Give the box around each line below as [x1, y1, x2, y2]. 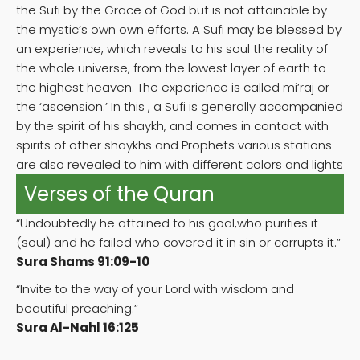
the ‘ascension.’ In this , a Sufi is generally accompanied [16, 98, 343, 116]
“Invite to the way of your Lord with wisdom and [16, 280, 294, 298]
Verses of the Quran [24, 181, 215, 208]
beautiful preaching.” [16, 300, 138, 317]
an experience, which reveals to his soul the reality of [16, 40, 328, 58]
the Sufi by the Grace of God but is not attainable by [16, 2, 327, 19]
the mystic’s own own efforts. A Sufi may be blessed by [16, 21, 342, 39]
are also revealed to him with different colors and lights [16, 156, 343, 174]
